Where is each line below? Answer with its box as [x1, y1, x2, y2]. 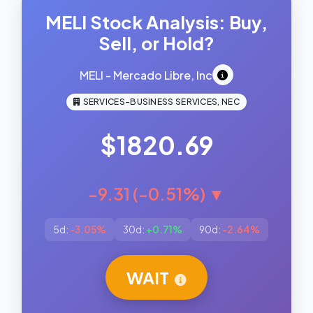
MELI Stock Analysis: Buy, [45, 10, 268, 34]
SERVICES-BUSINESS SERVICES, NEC [82, 96, 240, 107]
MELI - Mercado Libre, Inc [80, 67, 212, 82]
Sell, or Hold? [99, 31, 214, 54]
